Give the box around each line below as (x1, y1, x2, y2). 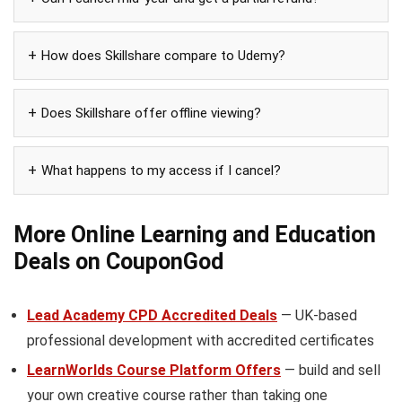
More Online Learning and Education (13, 222, 376, 249)
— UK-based (277, 307, 357, 325)
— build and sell (281, 362, 380, 380)
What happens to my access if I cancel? (41, 162, 281, 179)
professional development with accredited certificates (27, 332, 374, 350)
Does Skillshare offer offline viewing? (41, 105, 261, 122)
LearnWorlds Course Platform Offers (27, 362, 281, 380)
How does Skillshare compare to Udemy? (41, 48, 285, 65)
